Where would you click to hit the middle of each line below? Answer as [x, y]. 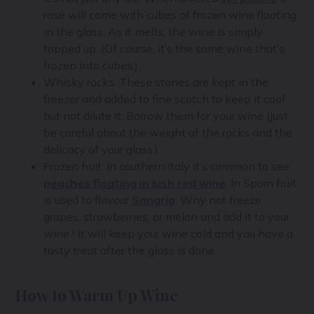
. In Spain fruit [261, 183]
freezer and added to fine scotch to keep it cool [164, 98]
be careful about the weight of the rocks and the [168, 132]
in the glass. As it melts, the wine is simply [153, 31]
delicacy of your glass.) [101, 149]
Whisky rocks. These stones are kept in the [156, 82]
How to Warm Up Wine [97, 295]
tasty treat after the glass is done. [130, 250]
